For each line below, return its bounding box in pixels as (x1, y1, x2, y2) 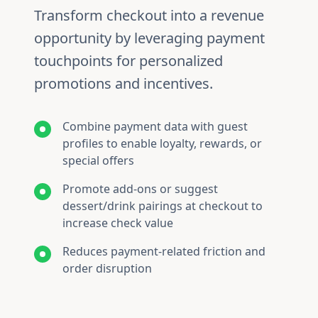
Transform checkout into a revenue (34, 6, 264, 25)
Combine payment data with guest (62, 119, 248, 134)
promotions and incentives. (34, 74, 213, 93)
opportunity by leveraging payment (34, 28, 265, 48)
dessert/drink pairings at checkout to (62, 198, 263, 214)
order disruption (62, 261, 152, 276)
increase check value (62, 215, 173, 231)
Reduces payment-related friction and (62, 243, 265, 259)
